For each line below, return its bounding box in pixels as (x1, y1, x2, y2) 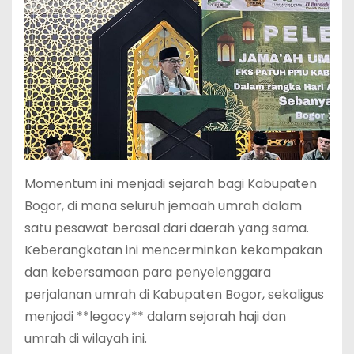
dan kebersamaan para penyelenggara (24, 262, 271, 281)
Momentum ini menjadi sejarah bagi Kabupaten (24, 174, 317, 193)
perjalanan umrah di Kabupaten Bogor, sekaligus (24, 284, 324, 303)
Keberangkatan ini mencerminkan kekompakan (24, 240, 322, 259)
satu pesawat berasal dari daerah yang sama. (24, 218, 309, 237)
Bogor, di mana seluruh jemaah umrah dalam (24, 196, 302, 215)
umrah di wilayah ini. (24, 329, 147, 348)
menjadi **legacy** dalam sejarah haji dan (24, 307, 286, 326)
